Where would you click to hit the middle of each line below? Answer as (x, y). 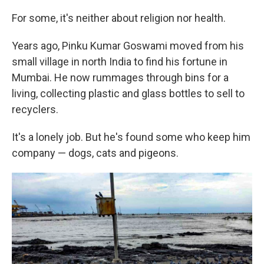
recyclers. (35, 109)
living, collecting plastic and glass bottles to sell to (128, 93)
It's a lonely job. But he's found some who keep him (131, 137)
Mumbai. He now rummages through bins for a (120, 77)
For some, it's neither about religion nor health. (119, 18)
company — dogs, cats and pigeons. (95, 153)
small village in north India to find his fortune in (120, 62)
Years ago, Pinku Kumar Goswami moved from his (128, 46)
